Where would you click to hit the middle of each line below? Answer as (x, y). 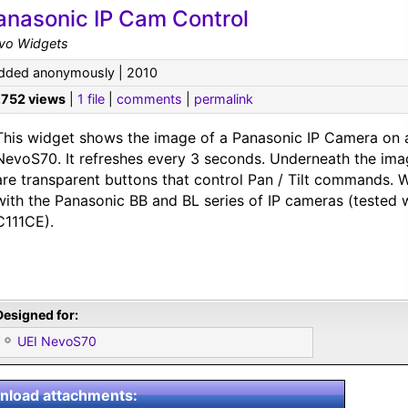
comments (149, 99)
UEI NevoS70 (57, 341)
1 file (91, 99)
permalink (224, 99)
